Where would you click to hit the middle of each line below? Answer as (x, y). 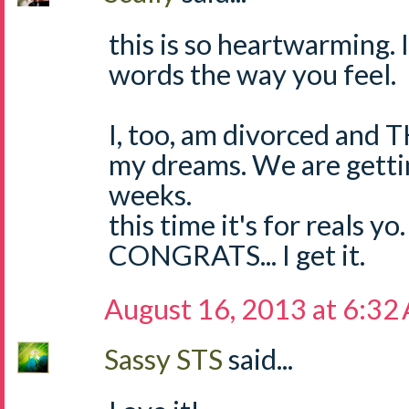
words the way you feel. (252, 74)
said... (261, 359)
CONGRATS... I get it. (237, 255)
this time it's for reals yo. (257, 225)
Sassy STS (166, 359)
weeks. (150, 194)
